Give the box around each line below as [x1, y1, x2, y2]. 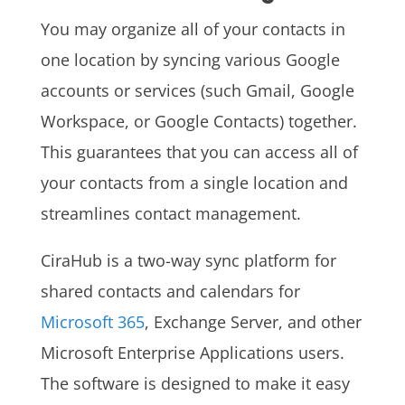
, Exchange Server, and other [144, 310, 362, 333]
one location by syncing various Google [40, 48, 340, 71]
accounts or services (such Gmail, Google [40, 79, 354, 101]
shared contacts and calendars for [40, 279, 300, 302]
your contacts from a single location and [40, 171, 348, 193]
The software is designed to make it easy [40, 372, 350, 394]
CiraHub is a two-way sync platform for [40, 249, 336, 271]
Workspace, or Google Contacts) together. [40, 109, 357, 132]
